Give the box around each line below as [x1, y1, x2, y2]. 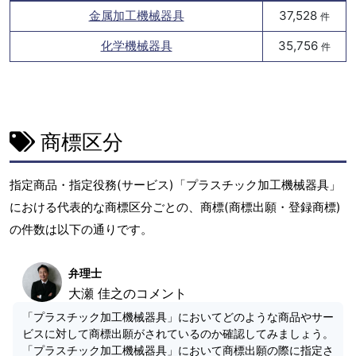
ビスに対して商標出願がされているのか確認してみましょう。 [22, 327, 334, 341]
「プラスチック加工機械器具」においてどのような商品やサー [22, 310, 334, 324]
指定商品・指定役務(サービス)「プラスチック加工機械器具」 [10, 177, 341, 193]
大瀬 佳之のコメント [68, 285, 187, 302]
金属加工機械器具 [88, 8, 184, 23]
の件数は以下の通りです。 [10, 222, 153, 238]
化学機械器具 [100, 38, 172, 53]
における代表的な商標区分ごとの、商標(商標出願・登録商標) [10, 199, 341, 215]
